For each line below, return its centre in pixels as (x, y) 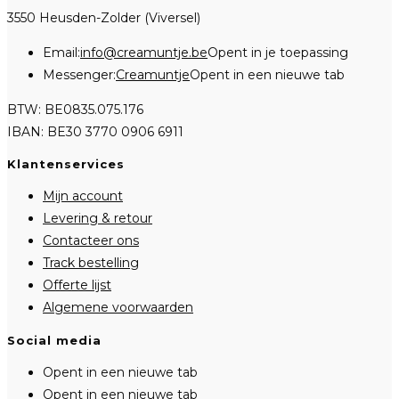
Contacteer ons (91, 241)
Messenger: (79, 74)
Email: (61, 52)
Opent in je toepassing (278, 52)
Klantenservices (66, 164)
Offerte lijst (77, 285)
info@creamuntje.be (144, 52)
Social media (54, 340)
